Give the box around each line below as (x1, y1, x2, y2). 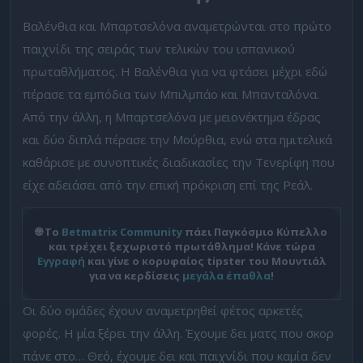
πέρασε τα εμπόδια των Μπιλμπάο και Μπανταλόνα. (23, 85, 319, 102)
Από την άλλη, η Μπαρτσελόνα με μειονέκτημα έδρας (23, 108, 321, 125)
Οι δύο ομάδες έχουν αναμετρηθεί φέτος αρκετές (23, 301, 303, 318)
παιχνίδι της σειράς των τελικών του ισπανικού (23, 40, 295, 57)
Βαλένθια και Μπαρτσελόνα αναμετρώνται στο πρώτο (23, 17, 331, 34)
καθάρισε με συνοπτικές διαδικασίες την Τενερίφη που (23, 153, 335, 170)
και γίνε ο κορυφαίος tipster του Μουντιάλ (84, 253, 327, 268)
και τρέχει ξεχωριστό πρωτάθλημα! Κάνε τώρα (48, 238, 315, 254)
